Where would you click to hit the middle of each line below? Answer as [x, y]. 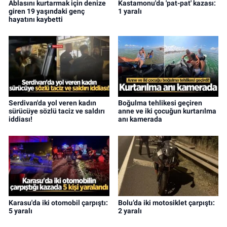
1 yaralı [130, 11]
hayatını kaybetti [36, 19]
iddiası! [21, 119]
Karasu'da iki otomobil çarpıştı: [58, 202]
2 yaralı [130, 211]
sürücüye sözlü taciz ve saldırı [57, 111]
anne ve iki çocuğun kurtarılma [167, 111]
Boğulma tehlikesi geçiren [160, 103]
